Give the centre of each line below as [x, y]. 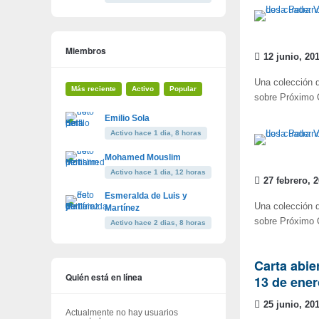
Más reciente [94, 88]
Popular [183, 88]
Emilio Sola [127, 118]
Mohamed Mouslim [143, 157]
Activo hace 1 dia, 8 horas [156, 132]
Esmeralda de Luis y [146, 195]
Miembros [86, 50]
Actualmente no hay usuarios [122, 312]
